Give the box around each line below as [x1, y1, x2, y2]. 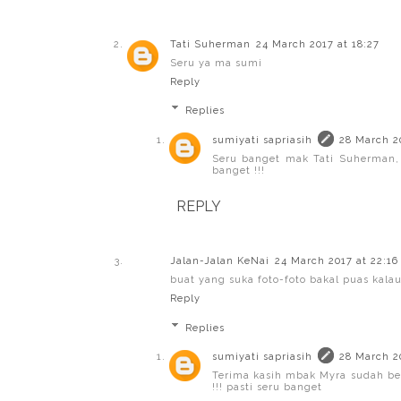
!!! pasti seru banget [212, 381, 322, 394]
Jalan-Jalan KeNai [170, 255, 269, 268]
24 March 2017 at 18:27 [256, 38, 380, 50]
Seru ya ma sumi [170, 56, 262, 69]
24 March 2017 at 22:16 [275, 255, 398, 268]
